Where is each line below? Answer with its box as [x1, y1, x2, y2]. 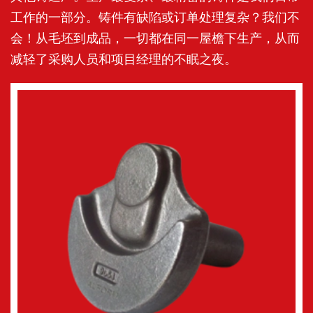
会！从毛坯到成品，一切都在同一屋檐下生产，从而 [10, 30, 300, 46]
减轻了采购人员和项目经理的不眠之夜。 [10, 51, 237, 67]
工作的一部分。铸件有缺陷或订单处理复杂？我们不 [10, 9, 300, 25]
